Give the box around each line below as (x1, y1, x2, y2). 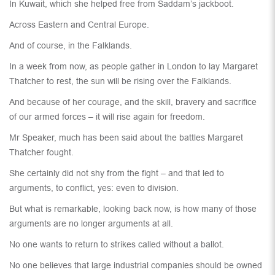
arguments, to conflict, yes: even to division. (9, 183, 179, 193)
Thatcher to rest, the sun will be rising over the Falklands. (9, 76, 231, 87)
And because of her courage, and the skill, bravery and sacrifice (9, 97, 257, 107)
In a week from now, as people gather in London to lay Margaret (9, 61, 258, 72)
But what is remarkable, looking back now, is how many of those (9, 204, 257, 214)
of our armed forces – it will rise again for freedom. (9, 112, 205, 122)
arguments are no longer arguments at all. (9, 219, 173, 229)
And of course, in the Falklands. (9, 41, 132, 51)
